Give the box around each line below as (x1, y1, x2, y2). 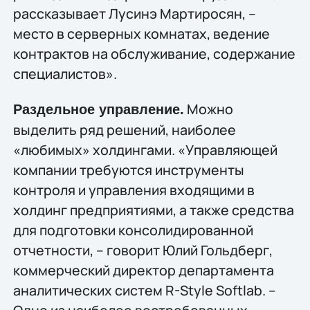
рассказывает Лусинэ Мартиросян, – (12, 3, 256, 23)
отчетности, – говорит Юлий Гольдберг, (12, 241, 273, 260)
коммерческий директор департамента (12, 261, 274, 280)
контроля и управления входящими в (12, 181, 255, 200)
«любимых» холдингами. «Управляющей (12, 140, 277, 160)
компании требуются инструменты (12, 161, 244, 180)
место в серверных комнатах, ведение (12, 24, 270, 43)
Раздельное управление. (12, 102, 184, 118)
